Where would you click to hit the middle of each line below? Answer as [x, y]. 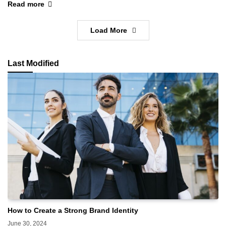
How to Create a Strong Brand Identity [73, 210]
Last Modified [33, 64]
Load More [108, 31]
